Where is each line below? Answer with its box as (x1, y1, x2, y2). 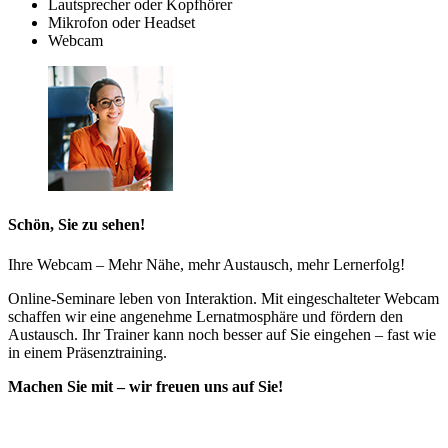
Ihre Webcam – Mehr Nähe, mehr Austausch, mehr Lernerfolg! (8, 255, 405, 273)
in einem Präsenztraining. (8, 343, 167, 361)
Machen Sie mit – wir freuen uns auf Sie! (8, 377, 283, 395)
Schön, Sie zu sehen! (8, 216, 145, 234)
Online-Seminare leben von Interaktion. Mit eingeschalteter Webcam (8, 289, 439, 307)
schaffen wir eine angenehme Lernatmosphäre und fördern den (8, 307, 403, 325)
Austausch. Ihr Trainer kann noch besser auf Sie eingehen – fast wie (8, 325, 436, 343)
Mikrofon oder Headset (48, 14, 195, 31)
